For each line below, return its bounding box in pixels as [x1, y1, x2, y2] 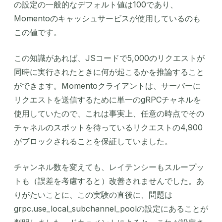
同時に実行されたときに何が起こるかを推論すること [14, 67, 204, 77]
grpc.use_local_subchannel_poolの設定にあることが [14, 204, 208, 214]
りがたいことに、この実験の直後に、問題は [14, 190, 172, 200]
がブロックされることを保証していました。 [14, 136, 172, 147]
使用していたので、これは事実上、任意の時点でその [14, 109, 204, 119]
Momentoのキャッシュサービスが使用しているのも [14, 13, 201, 24]
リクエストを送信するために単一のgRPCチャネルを [14, 95, 201, 105]
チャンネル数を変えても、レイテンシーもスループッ [14, 162, 204, 172]
